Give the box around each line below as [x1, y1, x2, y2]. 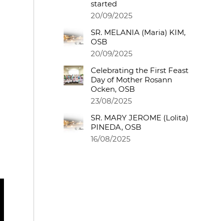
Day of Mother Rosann [91, 75, 172, 85]
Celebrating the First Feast [91, 66, 188, 75]
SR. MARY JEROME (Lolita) [91, 113, 188, 123]
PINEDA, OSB [91, 122, 141, 132]
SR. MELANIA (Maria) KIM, [91, 28, 185, 37]
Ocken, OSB [91, 84, 135, 94]
